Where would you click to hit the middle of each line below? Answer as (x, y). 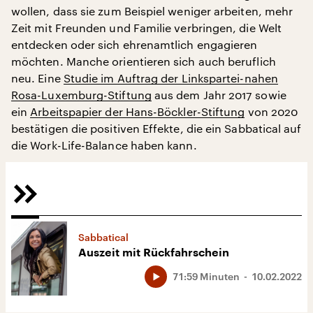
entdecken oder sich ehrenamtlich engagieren (134, 44)
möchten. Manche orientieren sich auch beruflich (144, 61)
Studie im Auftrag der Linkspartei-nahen (170, 78)
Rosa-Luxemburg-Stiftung (81, 94)
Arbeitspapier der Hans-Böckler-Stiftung (138, 111)
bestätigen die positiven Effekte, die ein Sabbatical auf (156, 128)
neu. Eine (37, 78)
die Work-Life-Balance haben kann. (104, 145)
